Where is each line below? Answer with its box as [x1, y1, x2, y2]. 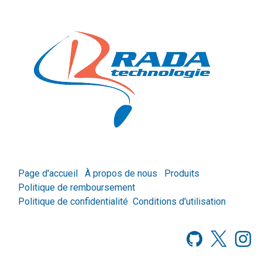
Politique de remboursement [18, 182, 135, 194]
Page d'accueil [18, 168, 78, 180]
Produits [164, 168, 199, 180]
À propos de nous [85, 168, 157, 180]
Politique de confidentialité [18, 196, 128, 208]
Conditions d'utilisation [133, 196, 226, 208]
